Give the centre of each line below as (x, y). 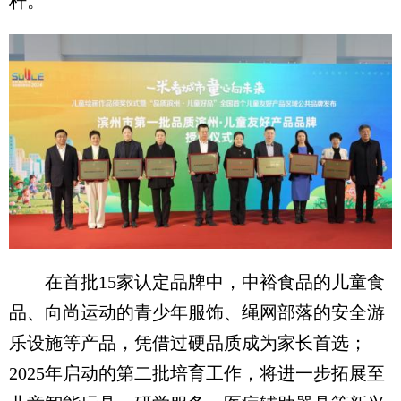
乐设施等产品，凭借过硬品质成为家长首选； (188, 342)
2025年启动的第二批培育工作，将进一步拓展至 (197, 373)
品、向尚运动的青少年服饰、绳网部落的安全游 (197, 312)
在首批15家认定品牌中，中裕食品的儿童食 (197, 282)
